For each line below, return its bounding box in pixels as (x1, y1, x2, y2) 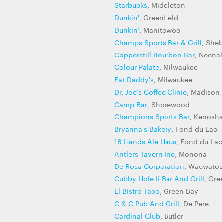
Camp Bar (114, 99, 147, 109)
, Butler (160, 211, 183, 221)
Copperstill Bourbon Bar (114, 50, 195, 59)
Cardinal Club (114, 211, 160, 221)
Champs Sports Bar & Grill (114, 37, 202, 47)
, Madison (187, 87, 220, 97)
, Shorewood (147, 99, 190, 109)
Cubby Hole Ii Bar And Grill (114, 173, 204, 183)
